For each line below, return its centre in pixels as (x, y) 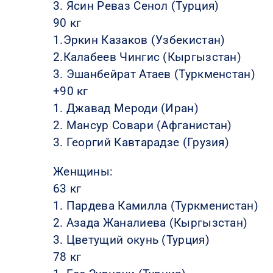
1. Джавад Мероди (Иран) (126, 108)
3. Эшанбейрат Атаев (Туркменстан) (154, 74)
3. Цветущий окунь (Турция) (131, 239)
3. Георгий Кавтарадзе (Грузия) (141, 142)
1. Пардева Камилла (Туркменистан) (155, 205)
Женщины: (83, 171)
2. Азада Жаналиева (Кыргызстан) (150, 222)
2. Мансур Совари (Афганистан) (142, 125)
